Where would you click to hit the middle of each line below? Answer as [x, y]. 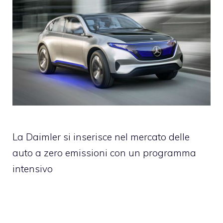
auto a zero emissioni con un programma [104, 153]
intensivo [33, 169]
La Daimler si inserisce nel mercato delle [101, 137]
